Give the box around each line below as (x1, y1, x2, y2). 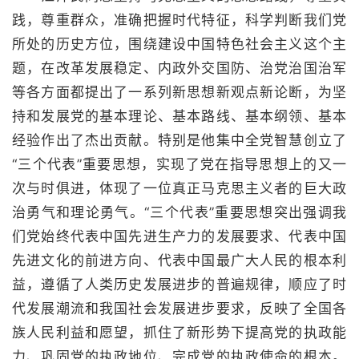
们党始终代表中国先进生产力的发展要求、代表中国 (12, 228, 347, 244)
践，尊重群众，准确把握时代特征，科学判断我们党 (12, 12, 347, 28)
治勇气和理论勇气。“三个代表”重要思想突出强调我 (12, 204, 347, 220)
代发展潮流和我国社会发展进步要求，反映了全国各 (12, 301, 347, 317)
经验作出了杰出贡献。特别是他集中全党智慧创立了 (12, 132, 347, 148)
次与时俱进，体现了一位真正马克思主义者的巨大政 (12, 180, 347, 196)
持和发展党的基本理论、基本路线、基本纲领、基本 (12, 108, 347, 124)
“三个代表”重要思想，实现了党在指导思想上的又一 (12, 156, 347, 172)
